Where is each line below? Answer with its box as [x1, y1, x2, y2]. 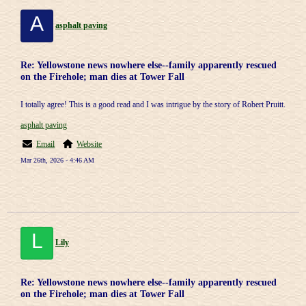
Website [76, 139, 102, 149]
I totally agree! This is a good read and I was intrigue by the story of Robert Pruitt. [20, 100, 286, 109]
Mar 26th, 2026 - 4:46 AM [20, 156, 94, 164]
